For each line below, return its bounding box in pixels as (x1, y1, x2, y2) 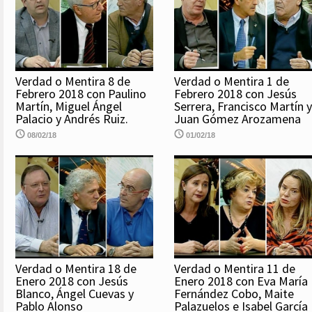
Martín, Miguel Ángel (15, 97, 122, 114)
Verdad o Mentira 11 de (174, 260, 295, 277)
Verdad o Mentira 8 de (15, 72, 130, 89)
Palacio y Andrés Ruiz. (15, 110, 128, 127)
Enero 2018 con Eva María (174, 273, 308, 290)
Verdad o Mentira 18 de (15, 260, 136, 277)
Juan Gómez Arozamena (174, 110, 301, 127)
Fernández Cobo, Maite (174, 286, 294, 302)
